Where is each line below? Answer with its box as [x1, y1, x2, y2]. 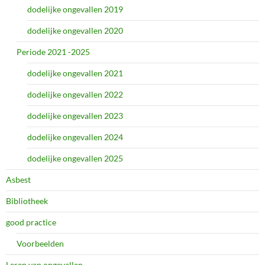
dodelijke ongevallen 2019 [27, 4, 123, 14]
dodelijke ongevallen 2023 [27, 110, 123, 121]
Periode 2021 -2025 [17, 46, 90, 57]
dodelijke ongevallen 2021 [27, 67, 123, 78]
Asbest [6, 174, 31, 185]
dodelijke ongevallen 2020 [27, 25, 123, 35]
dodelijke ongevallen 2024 [27, 131, 123, 142]
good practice [6, 216, 56, 227]
